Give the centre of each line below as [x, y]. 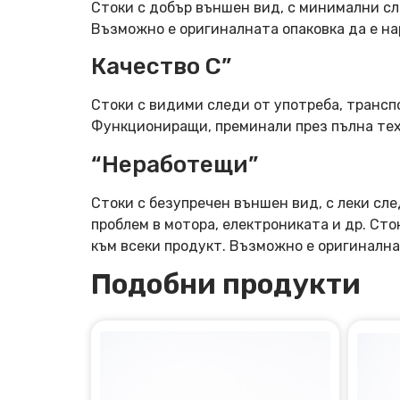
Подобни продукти [226, 284]
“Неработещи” [175, 164]
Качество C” [161, 67]
